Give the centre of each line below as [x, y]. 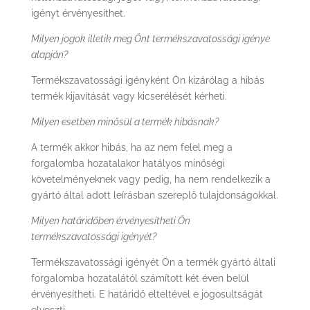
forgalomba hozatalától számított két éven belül [140, 278]
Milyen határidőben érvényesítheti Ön [110, 221]
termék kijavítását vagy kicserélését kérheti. [129, 96]
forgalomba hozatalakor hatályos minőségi [128, 163]
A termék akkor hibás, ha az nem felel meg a [131, 147]
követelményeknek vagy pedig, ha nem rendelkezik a [151, 179]
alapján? [49, 55]
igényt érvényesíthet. [78, 13]
